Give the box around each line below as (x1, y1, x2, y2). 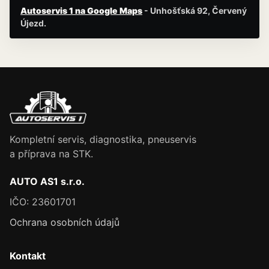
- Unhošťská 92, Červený (142, 5, 247, 16)
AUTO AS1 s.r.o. (10, 175, 85, 188)
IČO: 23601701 (10, 196, 76, 208)
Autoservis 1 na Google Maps (20, 5, 142, 16)
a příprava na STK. (10, 148, 93, 160)
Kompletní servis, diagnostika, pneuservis (10, 133, 196, 146)
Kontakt (10, 250, 46, 262)
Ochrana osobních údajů (10, 216, 119, 229)
